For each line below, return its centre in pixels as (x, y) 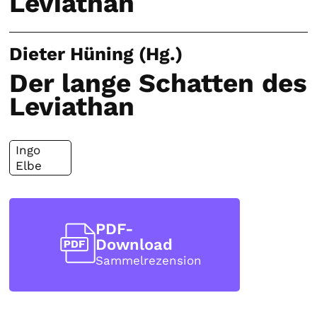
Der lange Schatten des (158, 83)
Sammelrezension (149, 260)
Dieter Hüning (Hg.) (96, 54)
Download (134, 244)
